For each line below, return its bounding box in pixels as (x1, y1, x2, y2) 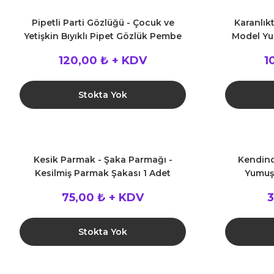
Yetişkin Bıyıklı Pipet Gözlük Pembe (24, 31, 182, 42)
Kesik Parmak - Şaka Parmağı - (33, 154, 172, 165)
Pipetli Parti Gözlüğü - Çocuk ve (31, 17, 174, 28)
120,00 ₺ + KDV (59, 54, 147, 67)
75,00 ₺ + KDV (62, 191, 144, 204)
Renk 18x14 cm (69, 44, 136, 55)
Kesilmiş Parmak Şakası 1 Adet (35, 168, 171, 179)
